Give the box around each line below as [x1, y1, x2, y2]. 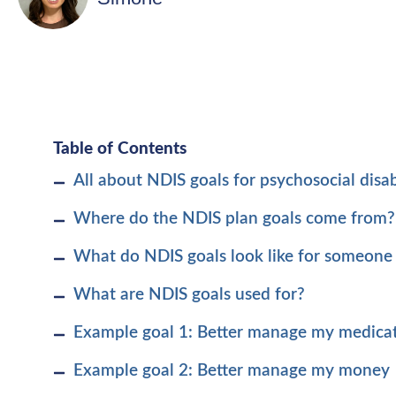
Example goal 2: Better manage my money [72, 362, 390, 379]
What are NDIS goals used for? [72, 286, 305, 303]
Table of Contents [53, 137, 187, 157]
